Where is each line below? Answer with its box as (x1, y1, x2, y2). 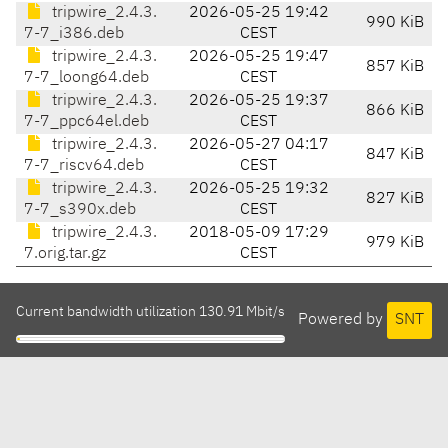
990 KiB (366, 15, 424, 32)
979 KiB (366, 235, 424, 252)
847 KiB (366, 147, 424, 164)
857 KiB (366, 59, 424, 76)
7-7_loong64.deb (24, 70, 149, 87)
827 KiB (366, 191, 424, 208)
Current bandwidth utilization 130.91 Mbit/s (16, 305, 285, 320)
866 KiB (366, 103, 424, 120)
